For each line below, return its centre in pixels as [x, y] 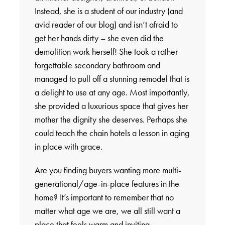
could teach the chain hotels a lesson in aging [112, 133]
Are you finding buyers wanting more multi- [108, 170]
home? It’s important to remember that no [104, 197]
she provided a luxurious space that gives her [111, 105]
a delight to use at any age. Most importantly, [112, 92]
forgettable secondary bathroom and [97, 65]
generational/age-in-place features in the [107, 183]
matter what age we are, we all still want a [107, 210]
